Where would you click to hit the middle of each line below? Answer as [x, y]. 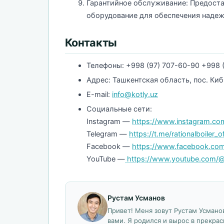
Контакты [91, 43]
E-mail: [99, 95]
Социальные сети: [119, 109]
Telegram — [108, 134]
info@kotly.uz [135, 95]
